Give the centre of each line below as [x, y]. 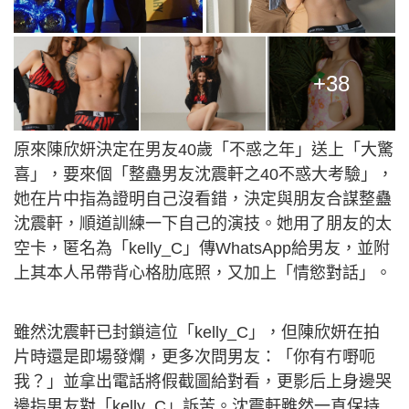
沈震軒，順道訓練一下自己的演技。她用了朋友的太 [203, 224]
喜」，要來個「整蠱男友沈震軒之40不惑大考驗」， [204, 175]
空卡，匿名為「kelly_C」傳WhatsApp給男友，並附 [202, 249]
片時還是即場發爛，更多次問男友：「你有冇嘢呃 [194, 357]
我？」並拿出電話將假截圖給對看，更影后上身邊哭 [203, 382]
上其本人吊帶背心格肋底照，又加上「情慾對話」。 [203, 273]
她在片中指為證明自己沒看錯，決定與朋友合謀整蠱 [203, 199]
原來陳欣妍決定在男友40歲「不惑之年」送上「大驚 [204, 150]
